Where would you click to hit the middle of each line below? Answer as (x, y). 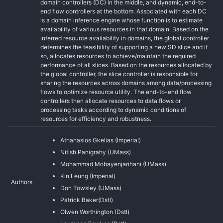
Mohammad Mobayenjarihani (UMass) (113, 164)
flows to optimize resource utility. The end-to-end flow (116, 92)
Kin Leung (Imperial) (88, 176)
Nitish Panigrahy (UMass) (96, 152)
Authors (22, 182)
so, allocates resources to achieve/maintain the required (118, 56)
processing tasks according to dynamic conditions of (113, 110)
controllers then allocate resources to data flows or (111, 101)
